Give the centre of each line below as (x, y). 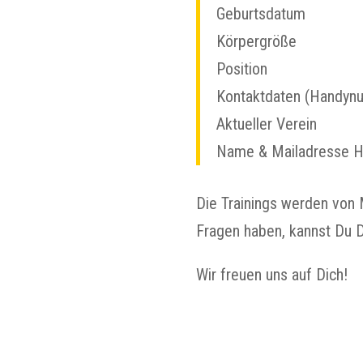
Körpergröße (256, 42)
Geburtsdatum (261, 14)
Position (241, 69)
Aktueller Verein (266, 124)
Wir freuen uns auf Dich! (271, 275)
